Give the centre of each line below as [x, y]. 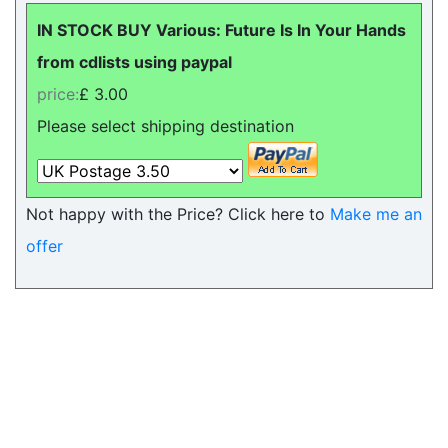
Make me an [376, 214]
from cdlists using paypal [134, 62]
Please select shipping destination [165, 126]
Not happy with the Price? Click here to [178, 214]
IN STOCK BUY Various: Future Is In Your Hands [221, 30]
